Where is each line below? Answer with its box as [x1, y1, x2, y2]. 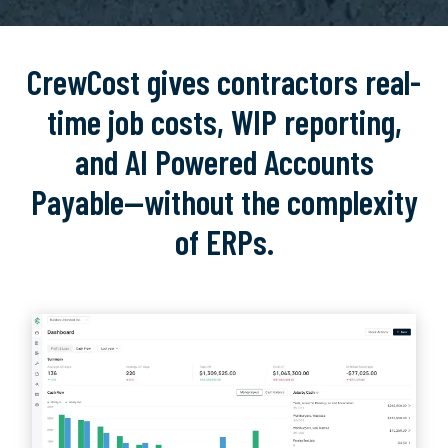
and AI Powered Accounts [74, 141, 374, 183]
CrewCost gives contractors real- [27, 61, 421, 103]
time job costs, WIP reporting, [46, 101, 402, 143]
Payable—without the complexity [30, 181, 418, 223]
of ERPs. [174, 221, 274, 263]
